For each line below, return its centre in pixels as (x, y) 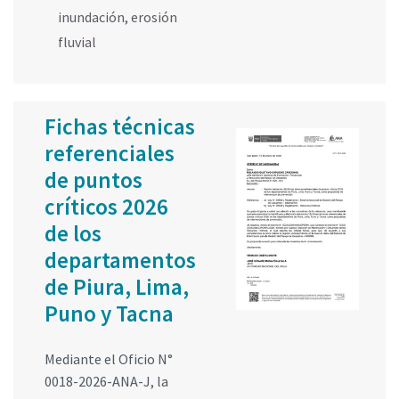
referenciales (110, 154)
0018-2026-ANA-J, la (106, 382)
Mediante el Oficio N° (109, 359)
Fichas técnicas (120, 127)
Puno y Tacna (109, 314)
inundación (91, 17)
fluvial (77, 42)
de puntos (94, 180)
